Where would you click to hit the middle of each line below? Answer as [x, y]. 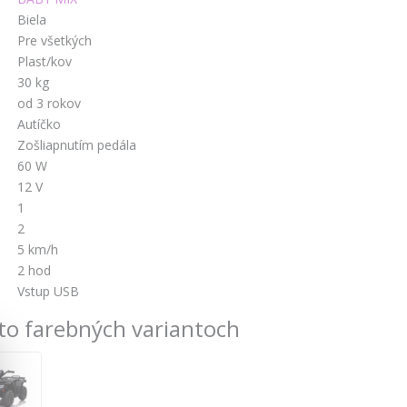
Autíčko [39, 124]
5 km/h [38, 249]
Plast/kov [45, 61]
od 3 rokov [49, 103]
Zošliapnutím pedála [77, 144]
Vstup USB [48, 291]
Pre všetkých [55, 40]
